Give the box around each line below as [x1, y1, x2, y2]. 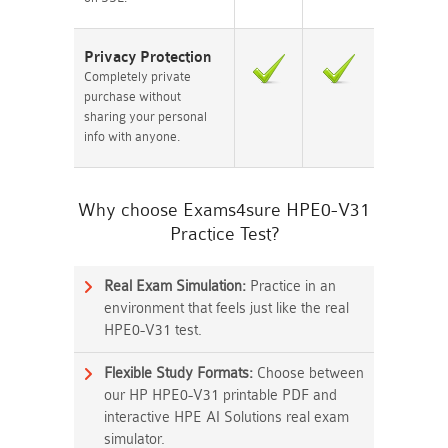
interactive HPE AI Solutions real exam [104, 409, 349, 426]
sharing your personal [84, 109, 207, 124]
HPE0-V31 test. [104, 322, 202, 339]
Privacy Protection [84, 49, 211, 66]
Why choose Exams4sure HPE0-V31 [78, 199, 370, 221]
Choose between [253, 365, 364, 382]
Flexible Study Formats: [104, 365, 253, 382]
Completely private [84, 69, 191, 84]
